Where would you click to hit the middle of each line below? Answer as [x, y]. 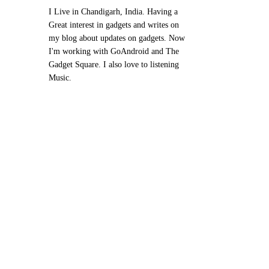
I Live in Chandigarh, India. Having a [113, 11]
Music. [60, 77]
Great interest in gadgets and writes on [114, 25]
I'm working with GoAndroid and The [114, 51]
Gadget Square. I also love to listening [114, 64]
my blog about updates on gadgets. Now [117, 38]
